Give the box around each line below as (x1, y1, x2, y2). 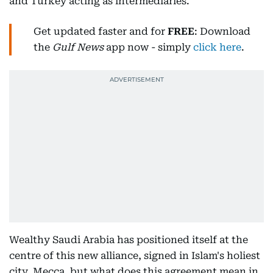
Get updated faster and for (34, 26, 168, 37)
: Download (194, 26, 250, 37)
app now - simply (104, 41, 193, 53)
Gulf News (52, 41, 104, 53)
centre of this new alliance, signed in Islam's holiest (9, 250, 260, 261)
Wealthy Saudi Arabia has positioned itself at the (9, 234, 248, 246)
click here (193, 41, 241, 53)
